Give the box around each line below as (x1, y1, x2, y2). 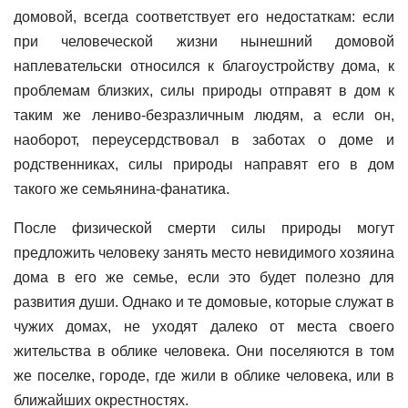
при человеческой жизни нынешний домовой (14, 34, 394, 49)
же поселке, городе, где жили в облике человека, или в (14, 368, 394, 383)
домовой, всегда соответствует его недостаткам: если (14, 9, 394, 25)
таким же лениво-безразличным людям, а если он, (14, 107, 394, 123)
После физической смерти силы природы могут (14, 220, 394, 236)
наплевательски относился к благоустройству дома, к (14, 58, 394, 74)
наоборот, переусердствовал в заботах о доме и (14, 132, 394, 148)
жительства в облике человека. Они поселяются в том (14, 343, 394, 359)
